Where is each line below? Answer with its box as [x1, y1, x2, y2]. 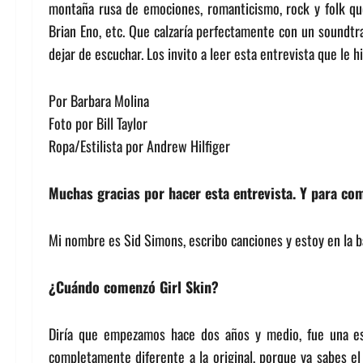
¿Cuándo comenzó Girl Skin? [49, 276, 219, 297]
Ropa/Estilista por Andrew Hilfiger [49, 135, 230, 156]
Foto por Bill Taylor [49, 113, 147, 134]
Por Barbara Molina [49, 90, 149, 111]
